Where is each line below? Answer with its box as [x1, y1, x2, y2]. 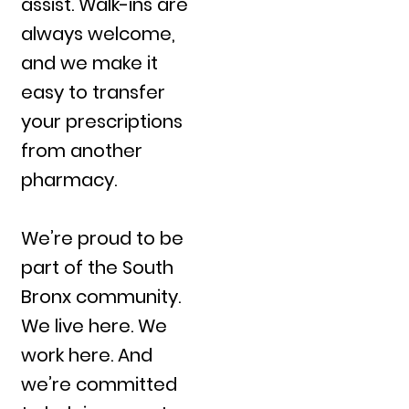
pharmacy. [21, 166, 118, 193]
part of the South [21, 254, 174, 280]
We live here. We [21, 312, 168, 339]
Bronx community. [21, 283, 182, 309]
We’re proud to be [21, 225, 184, 251]
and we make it [21, 49, 159, 76]
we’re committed [21, 371, 178, 397]
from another [21, 137, 143, 163]
